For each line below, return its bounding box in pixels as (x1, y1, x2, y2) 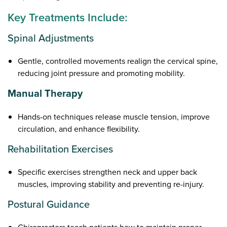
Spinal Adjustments (8, 30, 94, 46)
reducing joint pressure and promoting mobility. (18, 67, 185, 80)
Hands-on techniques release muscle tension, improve (18, 110, 210, 123)
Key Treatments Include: (8, 9, 128, 26)
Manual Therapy (8, 86, 83, 101)
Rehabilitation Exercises (8, 141, 113, 157)
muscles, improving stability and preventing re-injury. (18, 178, 205, 190)
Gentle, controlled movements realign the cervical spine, (18, 55, 218, 67)
